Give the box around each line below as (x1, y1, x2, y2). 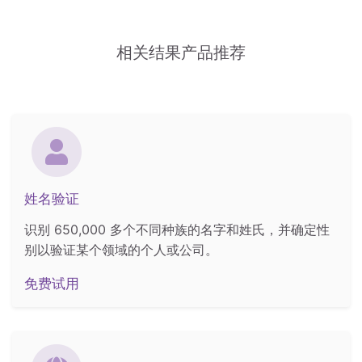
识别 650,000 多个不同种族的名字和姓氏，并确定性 (24, 221, 330, 238)
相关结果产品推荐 (116, 43, 246, 63)
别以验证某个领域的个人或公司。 (24, 242, 218, 259)
